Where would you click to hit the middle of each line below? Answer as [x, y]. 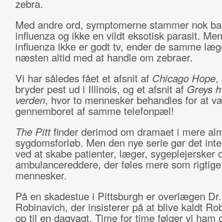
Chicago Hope [184, 78]
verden [30, 100]
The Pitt [34, 132]
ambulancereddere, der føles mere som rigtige [118, 164]
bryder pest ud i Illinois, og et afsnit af [101, 89]
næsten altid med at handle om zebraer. [104, 57]
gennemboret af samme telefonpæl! [94, 111]
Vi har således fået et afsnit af [83, 78]
